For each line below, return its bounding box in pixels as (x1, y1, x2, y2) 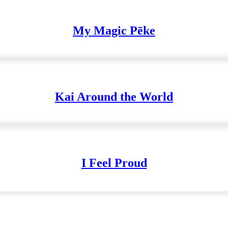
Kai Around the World (55, 90, 173, 104)
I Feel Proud (81, 156, 147, 170)
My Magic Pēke (73, 24, 155, 38)
